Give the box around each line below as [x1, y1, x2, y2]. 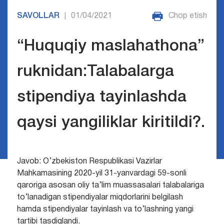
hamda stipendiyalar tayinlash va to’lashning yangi [16, 206, 193, 213]
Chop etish [168, 12, 207, 19]
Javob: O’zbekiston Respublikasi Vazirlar [16, 158, 162, 165]
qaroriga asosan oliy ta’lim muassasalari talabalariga [16, 182, 204, 189]
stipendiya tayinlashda [16, 90, 186, 105]
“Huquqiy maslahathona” [16, 39, 204, 54]
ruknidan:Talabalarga [16, 64, 174, 79]
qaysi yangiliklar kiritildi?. [16, 115, 205, 130]
